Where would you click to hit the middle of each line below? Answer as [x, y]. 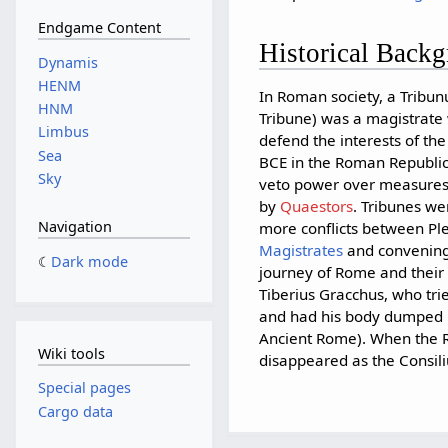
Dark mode [89, 261]
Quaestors [317, 205]
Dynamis [67, 62]
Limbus [63, 132]
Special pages [84, 388]
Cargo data [75, 411]
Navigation [74, 227]
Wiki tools [71, 353]
